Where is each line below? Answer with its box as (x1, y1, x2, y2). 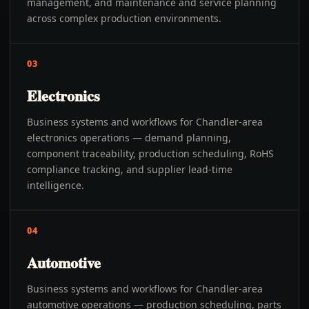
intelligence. (27, 179, 84, 192)
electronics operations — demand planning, (27, 131, 231, 144)
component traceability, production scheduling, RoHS (27, 147, 274, 160)
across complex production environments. (27, 12, 221, 25)
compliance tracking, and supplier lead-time (27, 163, 232, 176)
